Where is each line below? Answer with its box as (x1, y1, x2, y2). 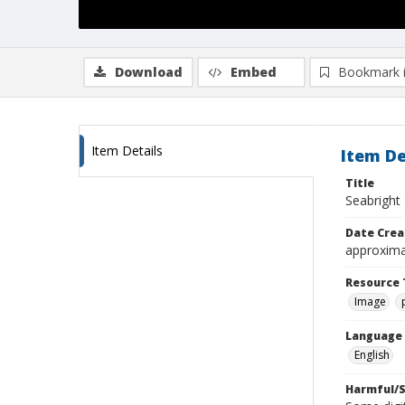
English (354, 347, 390, 363)
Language (345, 328, 402, 344)
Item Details (91, 142, 163, 159)
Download (115, 63, 183, 80)
